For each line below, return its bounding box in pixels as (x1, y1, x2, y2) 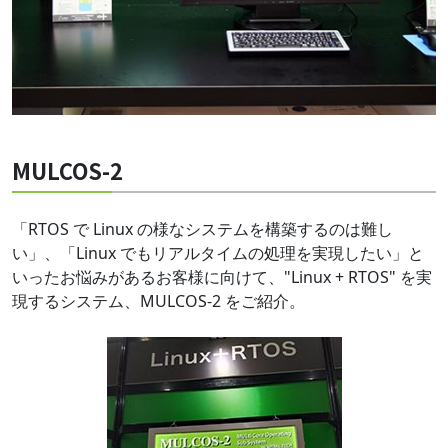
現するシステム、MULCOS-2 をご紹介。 (12, 289, 305, 312)
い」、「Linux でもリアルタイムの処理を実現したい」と (12, 241, 424, 264)
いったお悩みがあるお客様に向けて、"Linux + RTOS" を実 (12, 265, 432, 288)
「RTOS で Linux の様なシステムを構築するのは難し (12, 217, 393, 240)
